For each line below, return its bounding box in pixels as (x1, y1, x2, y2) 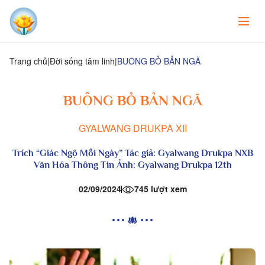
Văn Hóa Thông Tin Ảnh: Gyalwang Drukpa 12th (33, 160, 232, 170)
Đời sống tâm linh (50, 55, 115, 67)
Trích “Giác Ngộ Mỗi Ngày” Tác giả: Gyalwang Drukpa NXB (12, 148, 253, 159)
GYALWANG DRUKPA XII (78, 121, 187, 135)
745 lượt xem (134, 183, 187, 195)
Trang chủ (9, 55, 47, 67)
